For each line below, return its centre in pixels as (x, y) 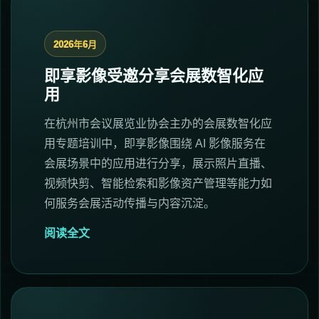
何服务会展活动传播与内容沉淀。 (130, 203)
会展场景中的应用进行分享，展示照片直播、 (158, 163)
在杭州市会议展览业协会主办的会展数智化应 (158, 123)
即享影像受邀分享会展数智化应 (154, 75)
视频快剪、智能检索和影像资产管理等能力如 (158, 183)
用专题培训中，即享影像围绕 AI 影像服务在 (155, 143)
